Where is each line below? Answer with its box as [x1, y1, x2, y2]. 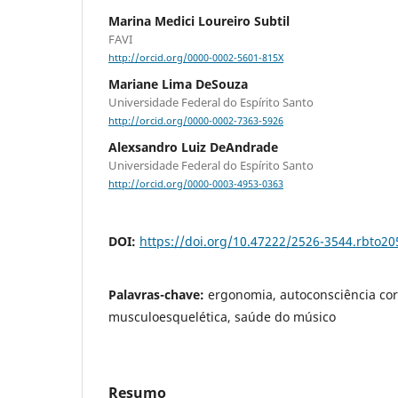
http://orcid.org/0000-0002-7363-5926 [108, 115, 283, 128]
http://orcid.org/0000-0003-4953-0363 [108, 178, 283, 191]
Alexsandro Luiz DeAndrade [108, 139, 278, 156]
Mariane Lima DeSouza [108, 76, 248, 93]
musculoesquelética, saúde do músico [108, 308, 336, 326]
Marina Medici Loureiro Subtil [108, 12, 290, 29]
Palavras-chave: [108, 286, 208, 304]
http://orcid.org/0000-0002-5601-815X [108, 52, 283, 65]
